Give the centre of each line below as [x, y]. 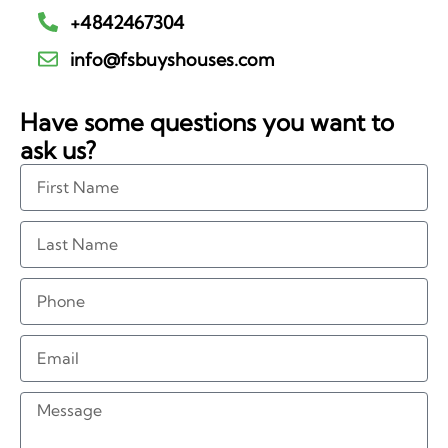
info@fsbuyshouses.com [172, 59]
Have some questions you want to [207, 121]
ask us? [58, 149]
